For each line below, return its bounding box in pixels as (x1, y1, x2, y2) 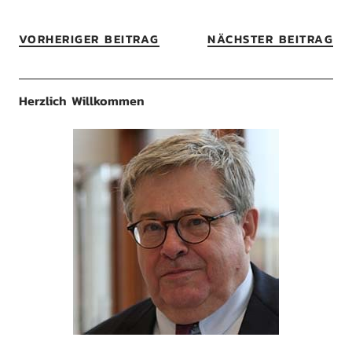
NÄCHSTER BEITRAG (207, 30, 334, 48)
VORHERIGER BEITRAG (18, 30, 159, 48)
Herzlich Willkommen (18, 91, 145, 110)
